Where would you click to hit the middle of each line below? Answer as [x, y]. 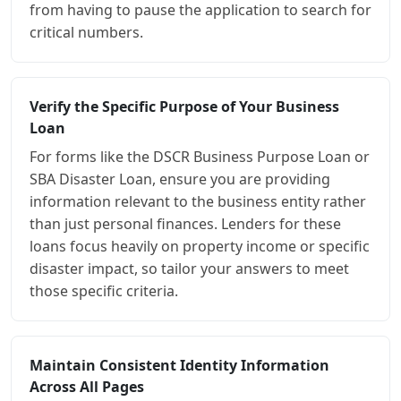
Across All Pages [87, 387]
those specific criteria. [104, 291]
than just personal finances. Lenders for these [185, 224]
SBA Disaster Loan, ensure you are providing [180, 179]
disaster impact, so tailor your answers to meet [189, 269]
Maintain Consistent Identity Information [179, 366]
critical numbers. [86, 33]
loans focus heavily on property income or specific [200, 247]
